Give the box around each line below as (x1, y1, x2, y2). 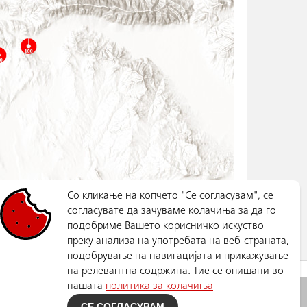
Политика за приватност (125, 291, 227, 300)
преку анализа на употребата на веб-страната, (67, 236, 289, 247)
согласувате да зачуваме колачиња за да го (67, 206, 276, 217)
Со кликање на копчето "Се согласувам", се (67, 191, 273, 201)
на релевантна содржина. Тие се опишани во (67, 266, 284, 277)
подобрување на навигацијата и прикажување (67, 251, 288, 262)
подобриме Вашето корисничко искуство (67, 221, 264, 232)
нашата (67, 281, 106, 292)
